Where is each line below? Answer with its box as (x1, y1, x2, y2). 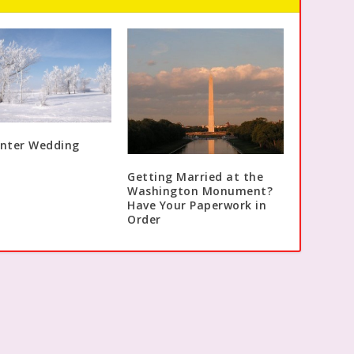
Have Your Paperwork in (127, 198, 266, 213)
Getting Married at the (127, 169, 263, 185)
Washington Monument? (127, 183, 273, 199)
